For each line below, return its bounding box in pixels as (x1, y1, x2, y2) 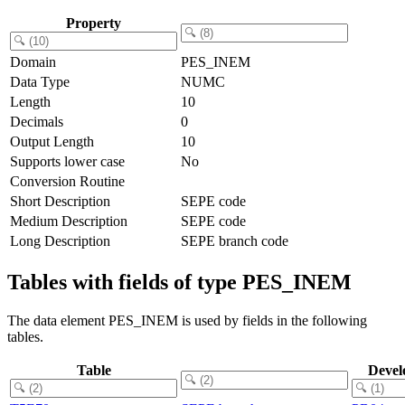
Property (66, 14, 121, 31)
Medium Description (10, 212, 127, 229)
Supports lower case (10, 153, 125, 169)
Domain (10, 53, 56, 70)
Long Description (10, 232, 110, 249)
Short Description (10, 193, 110, 209)
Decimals (10, 113, 63, 129)
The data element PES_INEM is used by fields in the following (7, 312, 367, 328)
